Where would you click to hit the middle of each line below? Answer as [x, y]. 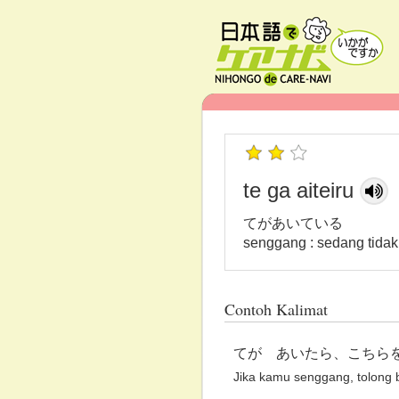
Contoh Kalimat [276, 309]
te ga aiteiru [298, 191]
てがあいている [293, 223]
